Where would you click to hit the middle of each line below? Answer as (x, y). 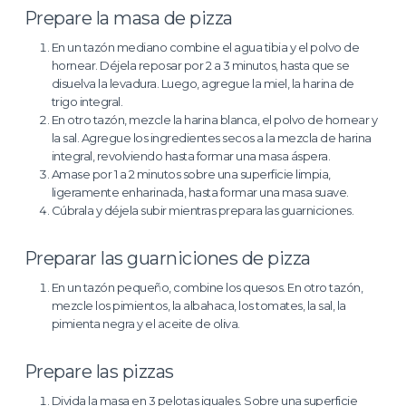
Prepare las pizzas (99, 371)
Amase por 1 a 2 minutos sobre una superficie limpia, (191, 174)
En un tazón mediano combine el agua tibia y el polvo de (205, 47)
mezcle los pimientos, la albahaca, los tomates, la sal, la (198, 305)
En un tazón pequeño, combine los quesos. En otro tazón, (207, 287)
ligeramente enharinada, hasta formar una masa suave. (200, 192)
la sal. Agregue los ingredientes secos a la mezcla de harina (211, 137)
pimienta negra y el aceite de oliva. (145, 323)
